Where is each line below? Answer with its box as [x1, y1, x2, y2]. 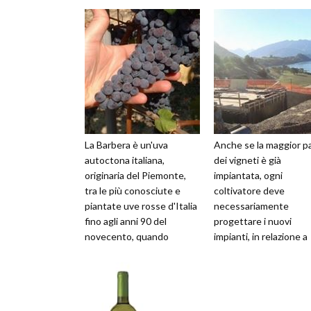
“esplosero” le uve [85, 246, 162, 258]
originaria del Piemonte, [85, 169, 186, 182]
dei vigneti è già [214, 154, 281, 167]
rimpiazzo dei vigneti [214, 261, 301, 274]
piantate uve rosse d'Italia [85, 200, 197, 212]
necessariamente [214, 200, 289, 212]
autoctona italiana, [85, 154, 165, 167]
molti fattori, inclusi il [214, 246, 303, 258]
